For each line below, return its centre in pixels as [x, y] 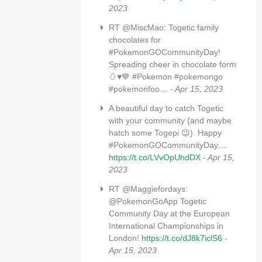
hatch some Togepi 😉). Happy [165, 132]
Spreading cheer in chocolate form [173, 64]
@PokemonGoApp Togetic [158, 201]
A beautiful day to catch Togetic [166, 108]
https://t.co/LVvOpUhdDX [155, 157]
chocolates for [135, 39]
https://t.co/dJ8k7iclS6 [182, 238]
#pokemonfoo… [139, 89]
